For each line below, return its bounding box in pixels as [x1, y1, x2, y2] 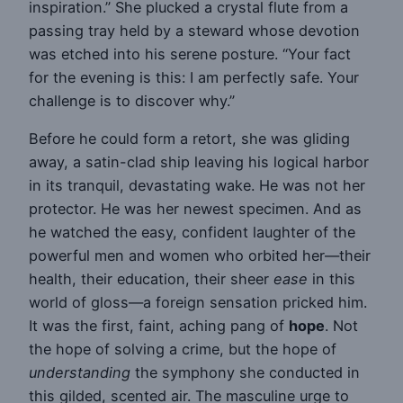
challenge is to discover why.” [29, 91, 235, 110]
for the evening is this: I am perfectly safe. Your [29, 67, 359, 86]
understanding [29, 363, 130, 381]
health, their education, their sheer [29, 269, 273, 288]
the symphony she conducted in [130, 363, 360, 381]
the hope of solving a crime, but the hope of [29, 339, 336, 358]
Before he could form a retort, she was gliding [29, 129, 350, 148]
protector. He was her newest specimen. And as [29, 199, 362, 218]
